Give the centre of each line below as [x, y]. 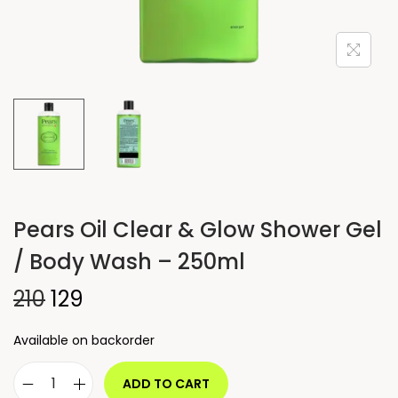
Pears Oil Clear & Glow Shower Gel [198, 230]
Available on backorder [84, 340]
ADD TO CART [166, 384]
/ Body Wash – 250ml [129, 262]
